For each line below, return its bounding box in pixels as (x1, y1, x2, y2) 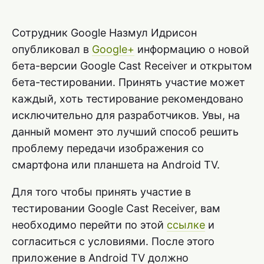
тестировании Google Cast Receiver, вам (12, 202, 220, 214)
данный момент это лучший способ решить (12, 125, 239, 138)
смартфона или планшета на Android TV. (12, 158, 220, 171)
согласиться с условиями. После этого (12, 235, 214, 247)
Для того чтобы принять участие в (12, 185, 191, 198)
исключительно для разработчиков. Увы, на (12, 108, 240, 121)
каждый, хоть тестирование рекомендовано (12, 92, 243, 105)
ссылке (167, 218, 205, 231)
